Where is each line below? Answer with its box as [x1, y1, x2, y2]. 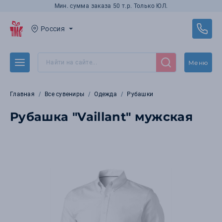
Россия [41, 25, 65, 33]
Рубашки [127, 91, 154, 98]
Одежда [94, 91, 117, 98]
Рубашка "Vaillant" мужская [10, 110, 193, 124]
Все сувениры [45, 91, 85, 98]
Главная [10, 91, 35, 98]
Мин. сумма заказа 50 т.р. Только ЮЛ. [54, 2, 168, 9]
